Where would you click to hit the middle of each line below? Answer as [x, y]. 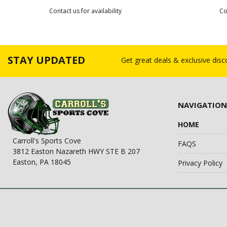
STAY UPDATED [46, 60]
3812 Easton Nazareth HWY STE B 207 [76, 152]
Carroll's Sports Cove [47, 141]
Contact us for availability [85, 11]
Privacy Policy [200, 163]
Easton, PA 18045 [42, 162]
